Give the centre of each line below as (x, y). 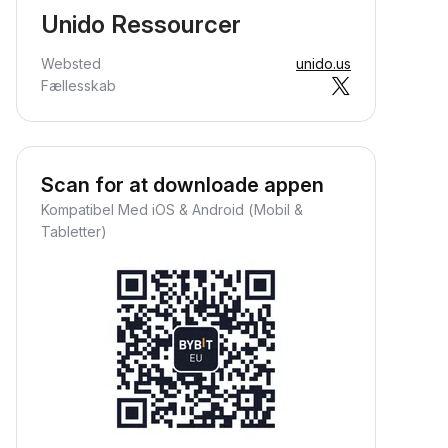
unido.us (323, 63)
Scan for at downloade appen (182, 185)
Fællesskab (78, 85)
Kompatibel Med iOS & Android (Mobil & (172, 209)
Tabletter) (74, 231)
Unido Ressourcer (141, 24)
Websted (71, 63)
